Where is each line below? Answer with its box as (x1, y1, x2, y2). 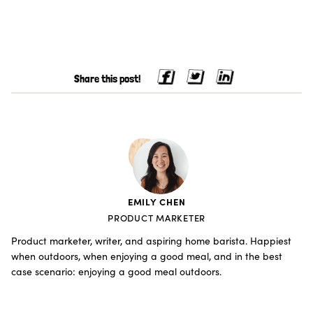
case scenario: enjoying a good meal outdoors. (11, 264, 221, 278)
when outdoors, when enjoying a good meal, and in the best (11, 249, 282, 263)
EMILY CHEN (127, 194, 186, 208)
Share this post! (73, 72, 140, 86)
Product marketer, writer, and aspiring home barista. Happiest (11, 233, 291, 247)
